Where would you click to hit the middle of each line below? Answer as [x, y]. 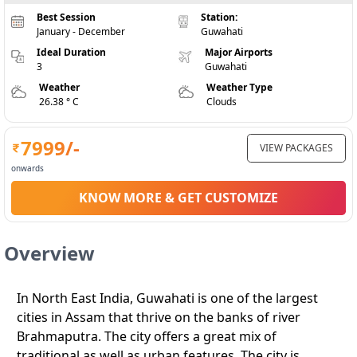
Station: [220, 17]
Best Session [67, 17]
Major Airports [238, 52]
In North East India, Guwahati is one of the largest [167, 298]
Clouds [221, 102]
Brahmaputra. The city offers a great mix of [147, 336]
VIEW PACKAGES [296, 148]
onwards [27, 168]
